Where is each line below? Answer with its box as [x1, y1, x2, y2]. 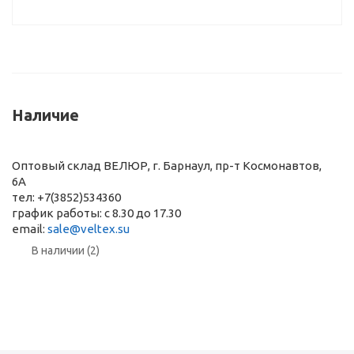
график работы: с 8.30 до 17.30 [12, 206, 181, 220]
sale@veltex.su [47, 222, 130, 235]
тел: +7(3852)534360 [12, 190, 121, 204]
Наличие [12, 106, 79, 124]
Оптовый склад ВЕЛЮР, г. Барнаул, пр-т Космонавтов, [12, 159, 322, 172]
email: [12, 222, 47, 235]
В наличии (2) [32, 244, 100, 257]
